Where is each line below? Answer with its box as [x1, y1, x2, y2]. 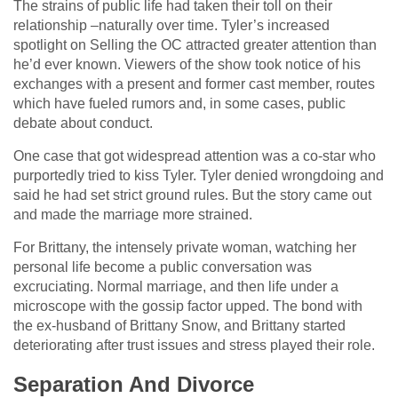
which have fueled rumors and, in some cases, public [13, 95, 346, 111]
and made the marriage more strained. [13, 206, 252, 222]
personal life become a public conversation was [13, 259, 312, 275]
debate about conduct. [13, 115, 153, 131]
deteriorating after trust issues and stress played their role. [13, 337, 375, 353]
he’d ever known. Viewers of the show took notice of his [13, 56, 361, 72]
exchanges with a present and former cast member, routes [13, 76, 375, 92]
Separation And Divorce [13, 371, 254, 396]
